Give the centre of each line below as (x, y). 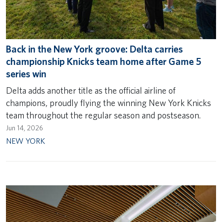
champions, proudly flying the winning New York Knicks (109, 103)
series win (26, 74)
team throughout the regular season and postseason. (104, 115)
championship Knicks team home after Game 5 (104, 61)
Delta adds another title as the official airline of (91, 90)
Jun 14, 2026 (25, 128)
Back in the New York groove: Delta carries (94, 49)
